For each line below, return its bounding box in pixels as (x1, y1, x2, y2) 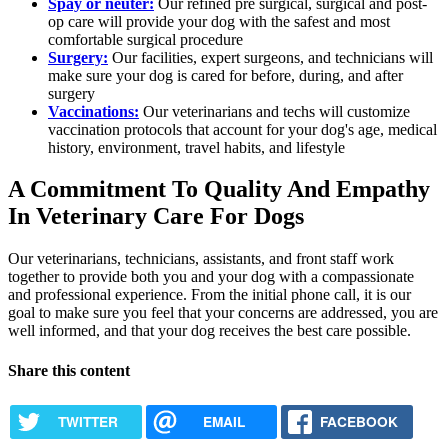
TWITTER (57, 411, 118, 431)
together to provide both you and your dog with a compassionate (8, 268, 414, 286)
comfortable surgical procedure (48, 30, 243, 48)
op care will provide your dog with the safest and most (48, 12, 390, 30)
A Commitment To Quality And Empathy (8, 176, 430, 203)
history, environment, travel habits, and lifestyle (48, 138, 345, 156)
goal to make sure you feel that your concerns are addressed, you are (8, 304, 438, 322)
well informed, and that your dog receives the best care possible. (8, 322, 411, 340)
